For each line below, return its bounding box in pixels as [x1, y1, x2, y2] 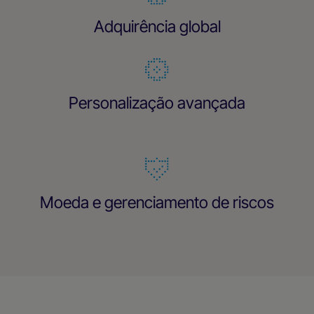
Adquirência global [93, 16, 221, 36]
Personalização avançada [69, 93, 245, 114]
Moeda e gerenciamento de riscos [40, 192, 274, 212]
